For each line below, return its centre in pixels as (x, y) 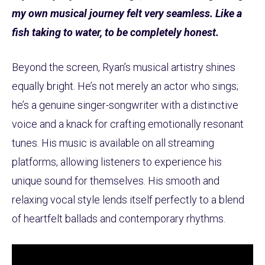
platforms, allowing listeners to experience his (117, 161)
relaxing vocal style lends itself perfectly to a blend (128, 199)
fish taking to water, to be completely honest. (117, 32)
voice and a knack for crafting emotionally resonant (128, 124)
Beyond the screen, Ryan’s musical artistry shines (124, 67)
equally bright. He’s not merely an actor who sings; (125, 86)
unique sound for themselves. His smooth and (116, 180)
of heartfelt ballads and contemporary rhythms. (120, 218)
